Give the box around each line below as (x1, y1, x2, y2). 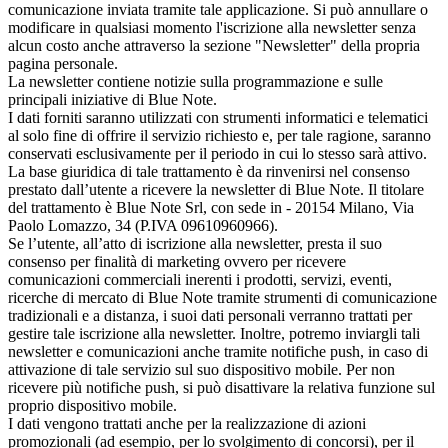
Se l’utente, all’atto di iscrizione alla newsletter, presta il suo (8, 234, 382, 252)
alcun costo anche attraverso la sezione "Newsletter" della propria (8, 36, 420, 54)
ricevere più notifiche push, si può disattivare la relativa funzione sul (8, 378, 435, 396)
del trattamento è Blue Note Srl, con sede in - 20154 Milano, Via (8, 198, 414, 216)
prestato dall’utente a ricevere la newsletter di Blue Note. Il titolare (8, 180, 424, 198)
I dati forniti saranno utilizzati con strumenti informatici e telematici (8, 108, 428, 126)
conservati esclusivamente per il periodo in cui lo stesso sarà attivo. (8, 144, 427, 162)
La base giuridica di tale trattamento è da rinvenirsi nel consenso (8, 162, 410, 180)
